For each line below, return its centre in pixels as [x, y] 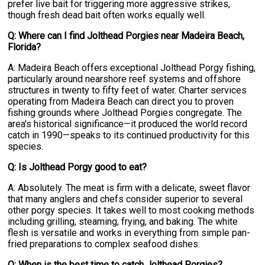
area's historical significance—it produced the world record [128, 124]
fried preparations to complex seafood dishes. [104, 244]
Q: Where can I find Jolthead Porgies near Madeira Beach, [126, 36]
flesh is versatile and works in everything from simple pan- [129, 233]
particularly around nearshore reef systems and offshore [125, 79]
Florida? [25, 47]
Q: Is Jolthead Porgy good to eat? [77, 167]
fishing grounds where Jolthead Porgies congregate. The [125, 113]
